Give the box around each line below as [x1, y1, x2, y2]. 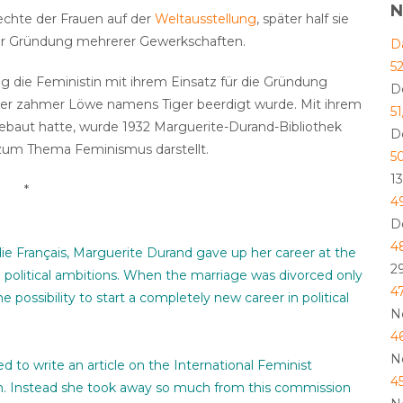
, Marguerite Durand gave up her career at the [67, 245, 356, 262]
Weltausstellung [155, 11, 256, 28]
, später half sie [256, 11, 349, 28]
